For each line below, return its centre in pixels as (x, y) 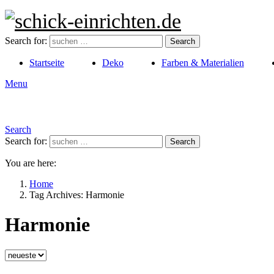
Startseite (47, 63)
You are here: (31, 163)
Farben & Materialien (202, 63)
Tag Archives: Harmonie (77, 195)
